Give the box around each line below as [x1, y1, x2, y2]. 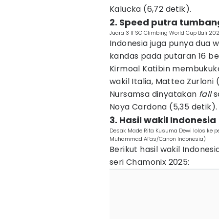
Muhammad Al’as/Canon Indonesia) [109, 135, 206, 143]
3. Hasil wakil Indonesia [109, 114, 216, 126]
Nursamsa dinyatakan [109, 88, 199, 100]
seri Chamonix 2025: [109, 156, 190, 168]
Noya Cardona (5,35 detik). [109, 101, 218, 112]
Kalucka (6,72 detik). [109, 3, 192, 15]
